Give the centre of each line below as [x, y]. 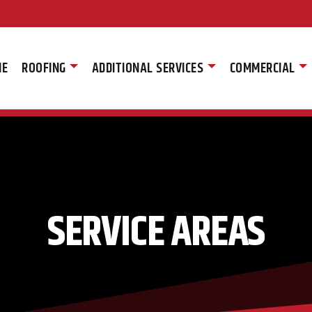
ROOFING [44, 68]
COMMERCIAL [262, 68]
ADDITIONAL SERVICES [148, 68]
